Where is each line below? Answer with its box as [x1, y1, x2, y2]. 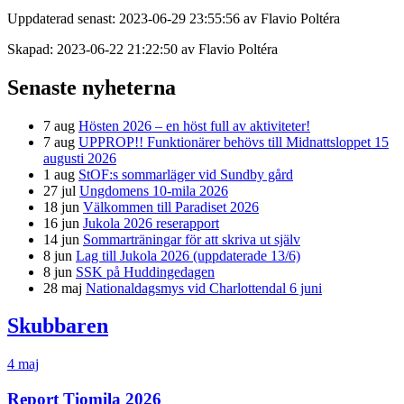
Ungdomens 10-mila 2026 [79, 182, 228, 198]
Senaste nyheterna [7, 75, 176, 99]
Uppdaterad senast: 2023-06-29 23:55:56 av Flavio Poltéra [7, 10, 340, 26]
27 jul [43, 182, 76, 198]
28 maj [43, 280, 82, 296]
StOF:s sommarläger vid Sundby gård [78, 166, 293, 182]
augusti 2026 [43, 150, 116, 166]
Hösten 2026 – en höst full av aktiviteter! [78, 117, 310, 133]
